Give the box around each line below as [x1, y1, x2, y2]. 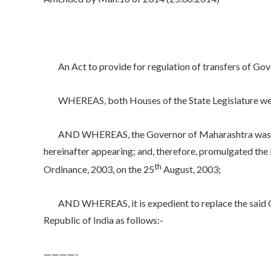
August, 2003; [162, 163, 221, 175]
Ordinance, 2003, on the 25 [44, 163, 154, 175]
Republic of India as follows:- [44, 214, 163, 226]
